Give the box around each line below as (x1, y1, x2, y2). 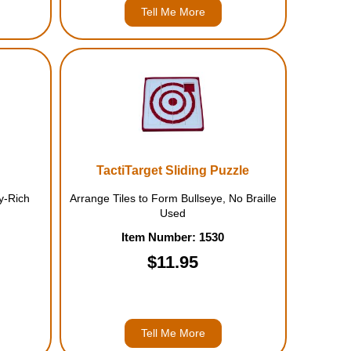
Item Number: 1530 (121, 230, 225, 244)
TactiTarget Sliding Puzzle (96, 164, 250, 177)
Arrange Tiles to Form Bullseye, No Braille (69, 192, 277, 204)
